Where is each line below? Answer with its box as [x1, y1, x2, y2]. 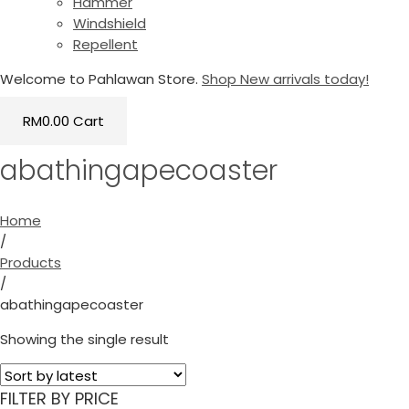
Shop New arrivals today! [202, 69, 369, 89]
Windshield [73, 14, 146, 33]
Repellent [73, 35, 138, 54]
